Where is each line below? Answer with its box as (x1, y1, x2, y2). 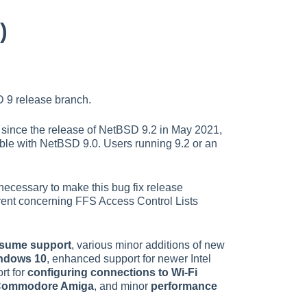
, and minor (94, 280, 151, 292)
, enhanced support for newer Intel (47, 252, 211, 265)
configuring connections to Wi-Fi (27, 266, 197, 278)
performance (151, 280, 217, 292)
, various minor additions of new (71, 238, 225, 251)
